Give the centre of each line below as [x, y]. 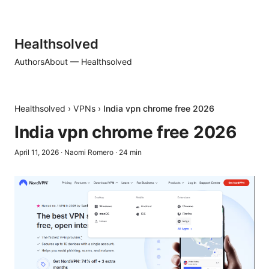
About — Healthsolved [88, 62]
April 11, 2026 [37, 152]
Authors [29, 62]
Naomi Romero [89, 152]
